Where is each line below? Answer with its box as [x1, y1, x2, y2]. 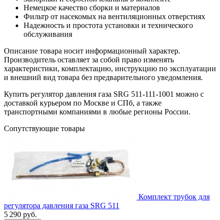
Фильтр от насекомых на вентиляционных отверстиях [24, 12, 205, 21]
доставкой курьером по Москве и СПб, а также [4, 99, 162, 108]
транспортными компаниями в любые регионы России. [4, 108, 191, 116]
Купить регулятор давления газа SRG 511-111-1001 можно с [4, 90, 204, 99]
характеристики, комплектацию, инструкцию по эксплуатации [4, 64, 216, 73]
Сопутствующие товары [4, 124, 85, 133]
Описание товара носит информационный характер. [4, 47, 180, 55]
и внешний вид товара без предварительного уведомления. [4, 73, 203, 82]
